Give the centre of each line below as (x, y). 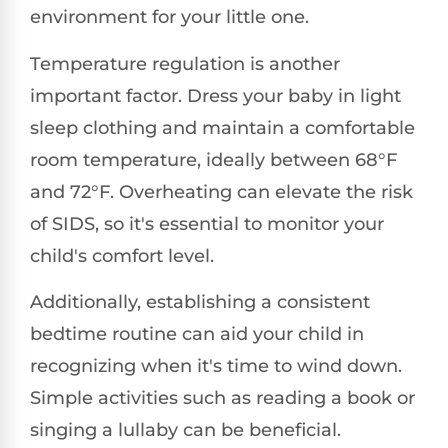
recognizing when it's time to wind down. (216, 366)
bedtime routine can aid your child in (197, 334)
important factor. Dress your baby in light (215, 95)
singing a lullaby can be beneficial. (185, 430)
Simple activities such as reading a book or (222, 398)
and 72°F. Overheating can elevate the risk (221, 191)
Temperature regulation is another (185, 63)
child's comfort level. (122, 255)
